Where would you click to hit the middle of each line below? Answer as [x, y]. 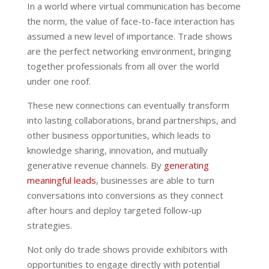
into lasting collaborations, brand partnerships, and [131, 120]
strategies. [49, 225]
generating [186, 165]
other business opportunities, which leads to [119, 135]
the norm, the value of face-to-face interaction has [131, 21]
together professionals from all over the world [123, 66]
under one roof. [59, 81]
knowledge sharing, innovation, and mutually [117, 150]
